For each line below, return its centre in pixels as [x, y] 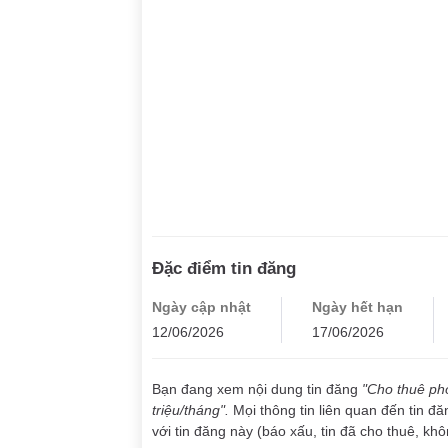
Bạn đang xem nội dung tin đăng [257, 388]
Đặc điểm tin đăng [224, 268]
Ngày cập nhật [201, 306]
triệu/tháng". [192, 409]
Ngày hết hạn [357, 306]
